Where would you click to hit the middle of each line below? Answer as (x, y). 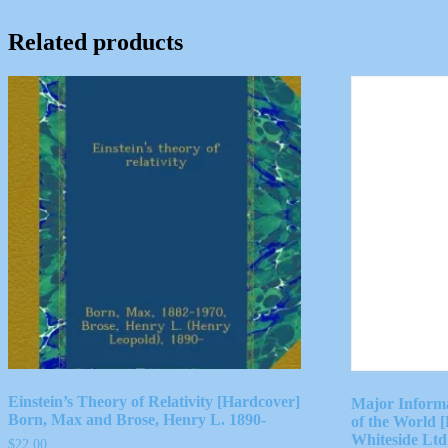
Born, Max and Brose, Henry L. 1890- (137, 419)
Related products (95, 42)
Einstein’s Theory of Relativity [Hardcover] (154, 401)
